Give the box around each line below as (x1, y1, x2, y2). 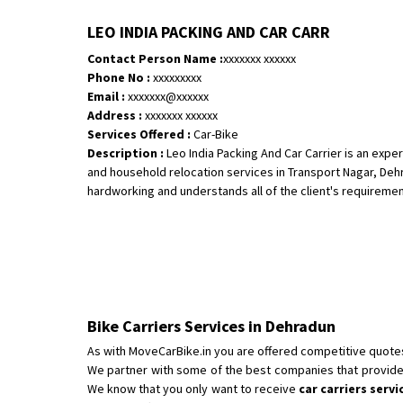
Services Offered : (87, 126, 191, 142)
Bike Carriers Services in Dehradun (87, 316, 336, 336)
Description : (87, 145, 166, 161)
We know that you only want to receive (87, 381, 299, 397)
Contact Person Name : (87, 50, 223, 67)
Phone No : (87, 69, 153, 85)
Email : (87, 88, 128, 104)
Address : (87, 107, 142, 123)
